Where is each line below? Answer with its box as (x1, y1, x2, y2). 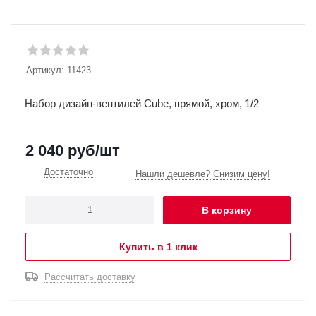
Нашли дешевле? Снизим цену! (135, 168, 270, 179)
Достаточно (44, 166, 93, 178)
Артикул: (26, 65, 64, 75)
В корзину (202, 204, 252, 216)
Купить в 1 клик (119, 241, 197, 253)
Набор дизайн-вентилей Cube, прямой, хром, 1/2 (25, 97, 259, 109)
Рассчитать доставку (44, 271, 135, 282)
